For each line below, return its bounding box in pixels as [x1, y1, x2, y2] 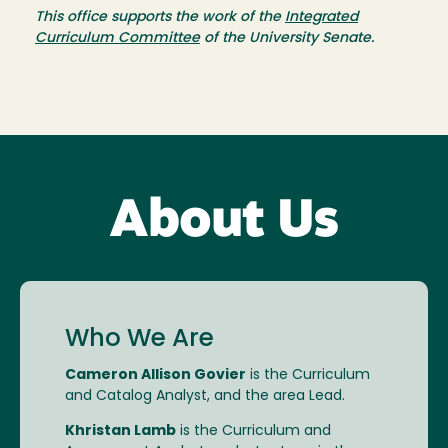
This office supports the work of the [35, 10, 285, 26]
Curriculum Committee [35, 31, 200, 47]
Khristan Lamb [65, 423, 176, 439]
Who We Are [65, 327, 214, 352]
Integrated [285, 10, 358, 26]
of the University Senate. [200, 31, 374, 47]
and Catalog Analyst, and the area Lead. [65, 388, 345, 404]
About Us [109, 196, 339, 249]
